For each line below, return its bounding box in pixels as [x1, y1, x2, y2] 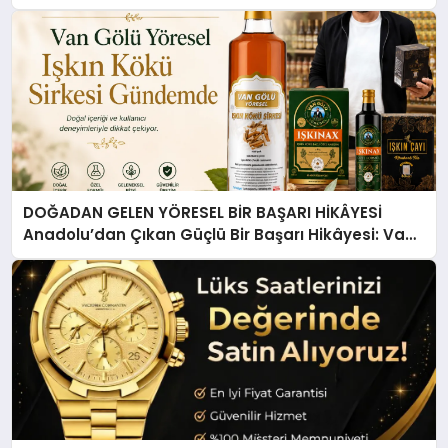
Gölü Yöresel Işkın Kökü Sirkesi [23, 246, 262, 268]
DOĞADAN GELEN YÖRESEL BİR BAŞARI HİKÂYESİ [23, 202, 383, 224]
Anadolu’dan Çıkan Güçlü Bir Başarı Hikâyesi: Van [23, 224, 384, 246]
